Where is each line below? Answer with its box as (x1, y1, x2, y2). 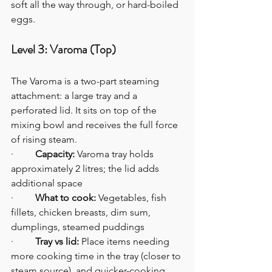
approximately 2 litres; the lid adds (11, 163, 161, 175)
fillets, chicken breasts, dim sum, (11, 206, 153, 219)
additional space (11, 177, 83, 189)
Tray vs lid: (35, 236, 79, 248)
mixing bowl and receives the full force (11, 119, 180, 131)
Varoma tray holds (75, 148, 156, 160)
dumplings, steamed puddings (11, 221, 144, 233)
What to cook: (35, 192, 96, 204)
